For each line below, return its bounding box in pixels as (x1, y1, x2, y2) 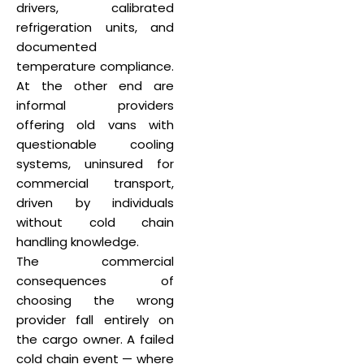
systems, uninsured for (16, 155, 174, 172)
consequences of (16, 272, 174, 289)
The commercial (16, 253, 174, 270)
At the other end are (16, 77, 174, 94)
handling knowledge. (16, 233, 139, 250)
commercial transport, (16, 175, 174, 192)
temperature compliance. (16, 58, 174, 75)
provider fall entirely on (16, 311, 174, 328)
